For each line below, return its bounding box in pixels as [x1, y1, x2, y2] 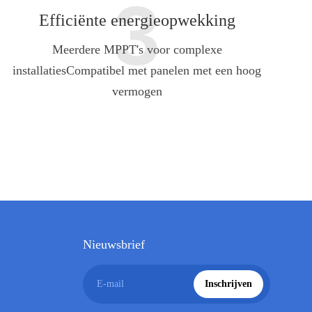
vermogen [111, 84, 162, 98]
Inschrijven [205, 278, 252, 289]
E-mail [96, 278, 124, 289]
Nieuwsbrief [82, 237, 145, 251]
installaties [13, 63, 67, 77]
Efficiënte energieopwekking [38, 11, 235, 30]
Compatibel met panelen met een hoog [66, 63, 262, 77]
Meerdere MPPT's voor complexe [52, 42, 222, 56]
